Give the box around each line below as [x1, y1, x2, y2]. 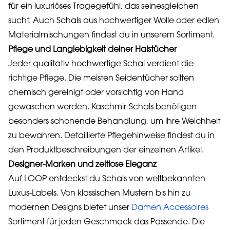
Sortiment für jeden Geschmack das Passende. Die [8, 218, 205, 226]
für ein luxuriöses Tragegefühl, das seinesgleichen [8, 3, 199, 11]
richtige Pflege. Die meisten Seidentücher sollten [8, 74, 194, 83]
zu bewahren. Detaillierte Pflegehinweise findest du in [8, 132, 215, 140]
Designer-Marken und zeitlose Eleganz [8, 161, 157, 169]
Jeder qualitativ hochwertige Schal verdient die [8, 60, 194, 68]
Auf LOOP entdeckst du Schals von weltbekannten [8, 175, 205, 183]
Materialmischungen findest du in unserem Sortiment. [8, 31, 215, 40]
